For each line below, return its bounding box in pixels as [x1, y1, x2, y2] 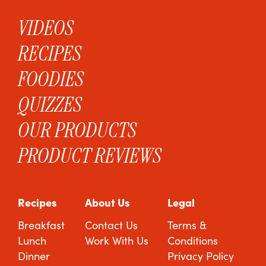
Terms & [167, 217, 207, 232]
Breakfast [18, 217, 65, 232]
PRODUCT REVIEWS [18, 141, 162, 169]
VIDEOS [18, 14, 74, 41]
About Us [84, 194, 130, 210]
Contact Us [84, 217, 138, 232]
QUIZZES [18, 90, 83, 118]
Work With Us [84, 233, 148, 248]
